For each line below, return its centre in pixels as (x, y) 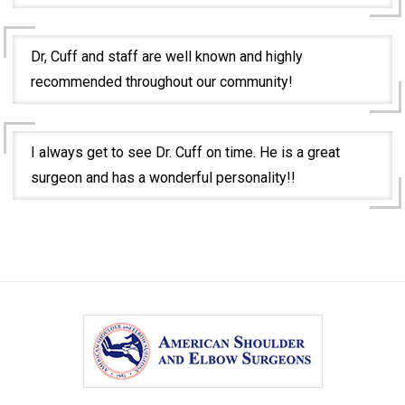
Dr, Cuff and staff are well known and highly (167, 56)
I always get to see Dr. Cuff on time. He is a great (186, 152)
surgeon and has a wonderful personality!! (164, 177)
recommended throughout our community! (162, 81)
